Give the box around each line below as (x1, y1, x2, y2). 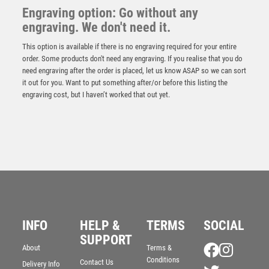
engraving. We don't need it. (22, 20, 171, 35)
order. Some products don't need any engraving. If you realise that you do (22, 54, 243, 64)
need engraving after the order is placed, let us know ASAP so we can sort (22, 66, 247, 76)
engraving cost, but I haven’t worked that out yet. (22, 90, 171, 100)
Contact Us (79, 258, 113, 267)
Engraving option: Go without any (22, 5, 199, 21)
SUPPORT (79, 232, 132, 248)
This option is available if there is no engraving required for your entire (22, 42, 237, 52)
